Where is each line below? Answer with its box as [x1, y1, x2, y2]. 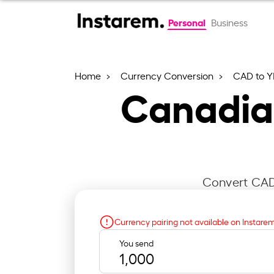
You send [119, 236, 154, 248]
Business [210, 15, 248, 29]
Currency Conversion [120, 68, 216, 82]
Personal [168, 15, 206, 29]
